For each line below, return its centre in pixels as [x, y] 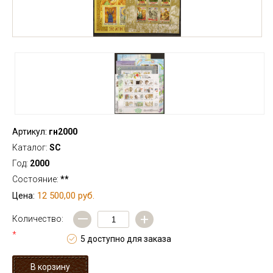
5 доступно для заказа [126, 239]
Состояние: [36, 179]
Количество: [38, 219]
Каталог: [31, 147]
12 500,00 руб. [66, 196]
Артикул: [30, 132]
